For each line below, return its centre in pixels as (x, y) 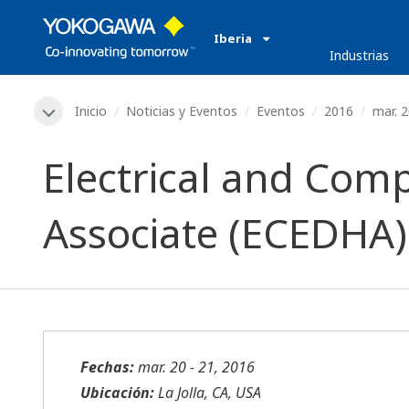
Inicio (91, 111)
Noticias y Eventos (182, 111)
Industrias (360, 55)
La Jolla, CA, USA (208, 393)
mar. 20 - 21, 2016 (196, 367)
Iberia (234, 38)
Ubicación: (117, 393)
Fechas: (107, 367)
